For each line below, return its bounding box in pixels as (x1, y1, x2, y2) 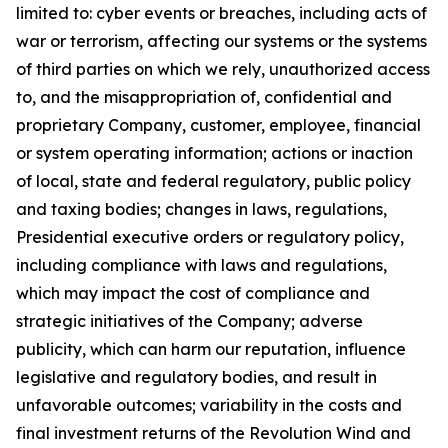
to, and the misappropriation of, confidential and (16, 87, 392, 107)
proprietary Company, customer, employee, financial (16, 115, 421, 135)
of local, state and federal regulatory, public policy (16, 171, 411, 191)
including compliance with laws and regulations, (16, 255, 387, 275)
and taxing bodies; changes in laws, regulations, (16, 199, 387, 219)
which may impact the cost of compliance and (16, 283, 370, 303)
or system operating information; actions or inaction (16, 143, 413, 163)
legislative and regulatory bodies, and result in (16, 367, 377, 387)
